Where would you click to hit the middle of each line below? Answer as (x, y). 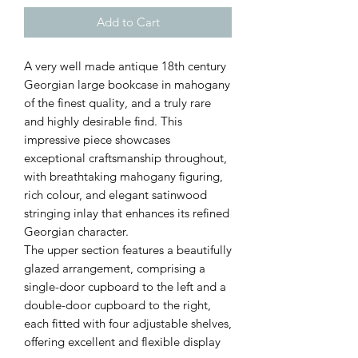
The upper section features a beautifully (128, 250)
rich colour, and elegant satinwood (115, 195)
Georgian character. (76, 232)
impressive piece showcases (97, 140)
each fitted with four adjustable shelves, (128, 324)
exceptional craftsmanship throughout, (125, 158)
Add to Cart (128, 22)
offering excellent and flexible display (122, 342)
